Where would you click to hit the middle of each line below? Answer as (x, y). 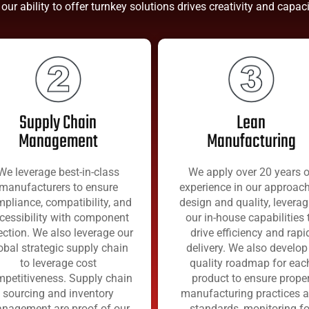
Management (58, 141)
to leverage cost (58, 263)
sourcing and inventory (58, 293)
